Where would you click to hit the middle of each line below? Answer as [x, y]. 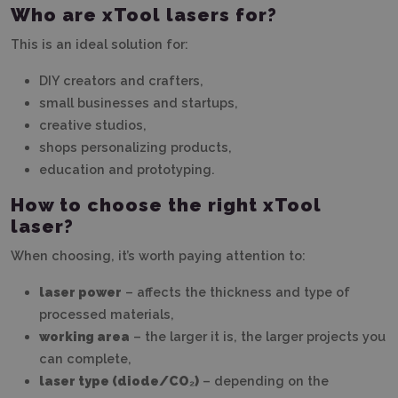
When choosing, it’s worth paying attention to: [158, 255]
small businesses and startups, [139, 102]
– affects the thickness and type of [236, 291]
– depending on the [264, 380]
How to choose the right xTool [166, 204]
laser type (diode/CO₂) [119, 380]
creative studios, [93, 124]
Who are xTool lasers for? [144, 14]
